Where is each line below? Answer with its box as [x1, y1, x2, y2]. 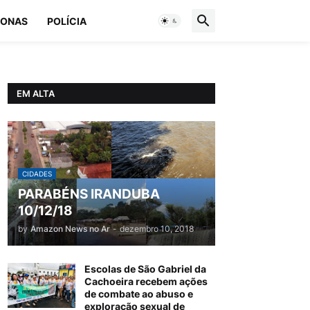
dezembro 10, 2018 [120, 224, 194, 234]
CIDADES [22, 170, 52, 178]
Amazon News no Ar [30, 224, 110, 234]
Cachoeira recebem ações [84, 275, 208, 287]
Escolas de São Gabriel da [84, 263, 206, 275]
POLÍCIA [47, 15, 86, 27]
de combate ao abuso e [84, 288, 193, 300]
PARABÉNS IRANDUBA [18, 186, 160, 202]
